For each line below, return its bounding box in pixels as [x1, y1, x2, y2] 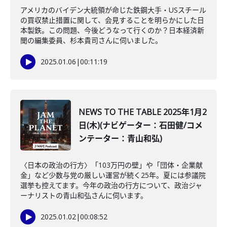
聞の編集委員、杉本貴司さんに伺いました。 [20, 35, 162, 45]
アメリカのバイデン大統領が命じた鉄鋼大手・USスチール [20, 5, 206, 15]
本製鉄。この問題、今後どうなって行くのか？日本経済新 [20, 25, 204, 35]
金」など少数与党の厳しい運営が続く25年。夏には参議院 [20, 170, 206, 180]
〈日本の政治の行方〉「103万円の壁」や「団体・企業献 [20, 160, 203, 170]
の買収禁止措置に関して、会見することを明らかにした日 [20, 15, 204, 25]
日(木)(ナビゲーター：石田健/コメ [79, 120, 203, 131]
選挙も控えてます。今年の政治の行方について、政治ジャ [20, 180, 202, 190]
